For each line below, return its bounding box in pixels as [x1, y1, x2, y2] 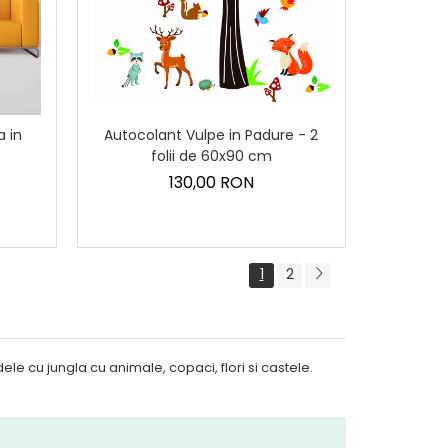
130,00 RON [168, 170, 254, 194]
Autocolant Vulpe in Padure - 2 [104, 124, 319, 145]
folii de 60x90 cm [150, 145, 272, 166]
